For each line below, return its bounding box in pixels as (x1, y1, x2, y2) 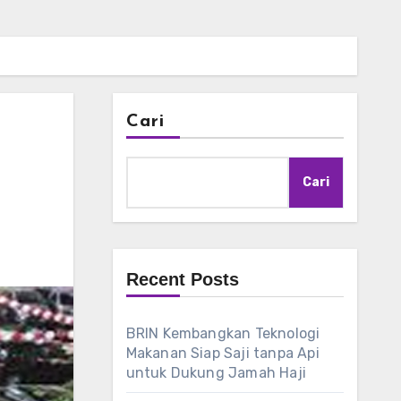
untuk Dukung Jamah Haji (125, 364, 307, 381)
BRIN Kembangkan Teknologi (125, 325, 320, 342)
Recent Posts (125, 269, 239, 289)
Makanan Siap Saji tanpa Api (125, 345, 320, 362)
